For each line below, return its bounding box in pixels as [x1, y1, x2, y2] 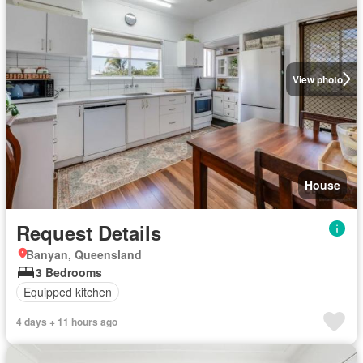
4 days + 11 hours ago [16, 314, 117, 329]
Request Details [16, 218, 161, 246]
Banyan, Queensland [26, 246, 142, 263]
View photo [292, 71, 343, 87]
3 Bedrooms [36, 263, 102, 280]
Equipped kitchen [23, 284, 112, 300]
